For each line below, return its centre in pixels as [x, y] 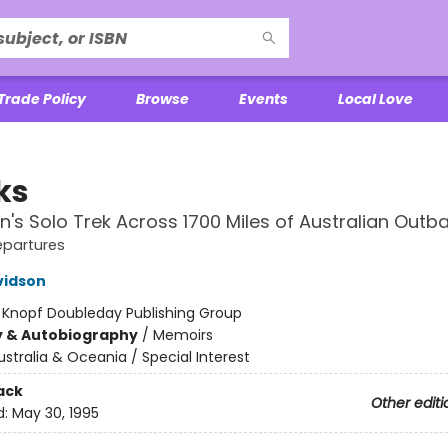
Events [263, 99]
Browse [162, 99]
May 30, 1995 [55, 413]
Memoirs [182, 335]
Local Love [375, 99]
